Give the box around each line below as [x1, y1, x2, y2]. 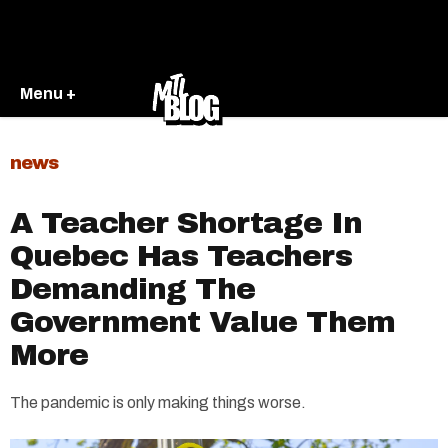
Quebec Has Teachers [10, 240, 352, 272]
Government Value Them [10, 306, 395, 338]
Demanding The [10, 273, 255, 305]
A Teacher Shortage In [10, 207, 362, 239]
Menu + [20, 84, 76, 102]
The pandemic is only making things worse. [10, 394, 306, 411]
